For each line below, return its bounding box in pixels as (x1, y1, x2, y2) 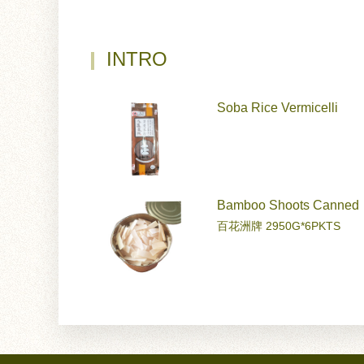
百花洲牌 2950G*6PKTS (217, 219, 340, 232)
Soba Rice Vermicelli (217, 101, 338, 115)
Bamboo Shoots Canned (217, 198, 359, 212)
